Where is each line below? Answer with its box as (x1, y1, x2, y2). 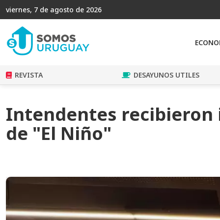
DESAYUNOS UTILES (133, 70, 199, 80)
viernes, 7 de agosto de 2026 (6, 5, 102, 14)
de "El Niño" (6, 121, 111, 146)
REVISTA (15, 70, 43, 80)
